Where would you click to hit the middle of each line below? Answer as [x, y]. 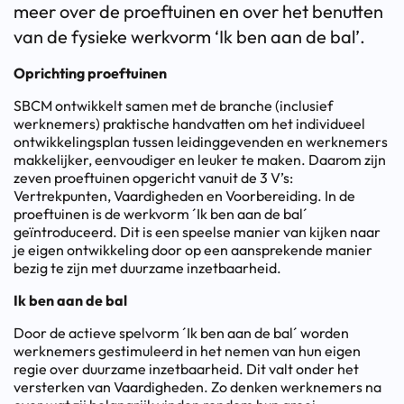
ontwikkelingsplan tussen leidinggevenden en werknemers [201, 142]
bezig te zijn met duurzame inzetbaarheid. [147, 268]
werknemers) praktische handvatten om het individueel [189, 124]
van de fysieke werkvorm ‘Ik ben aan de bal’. [189, 37]
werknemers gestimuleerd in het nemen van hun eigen [187, 351]
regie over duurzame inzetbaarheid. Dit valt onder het [186, 369]
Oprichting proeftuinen [90, 73]
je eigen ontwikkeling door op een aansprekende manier [193, 250]
